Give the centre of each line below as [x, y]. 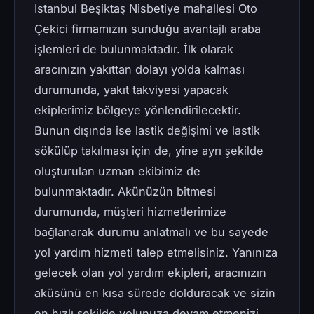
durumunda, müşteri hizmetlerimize [130, 212]
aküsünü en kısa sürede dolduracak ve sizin [155, 293]
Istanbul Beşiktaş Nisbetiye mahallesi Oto [146, 9]
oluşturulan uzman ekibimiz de [117, 171]
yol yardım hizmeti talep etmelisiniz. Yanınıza [156, 253]
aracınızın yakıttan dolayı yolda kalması [139, 70]
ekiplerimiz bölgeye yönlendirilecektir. [138, 110]
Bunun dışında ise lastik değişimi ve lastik [147, 131]
